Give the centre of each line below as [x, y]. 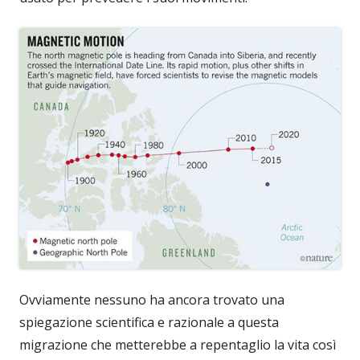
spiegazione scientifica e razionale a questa [149, 322]
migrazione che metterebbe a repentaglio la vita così [178, 344]
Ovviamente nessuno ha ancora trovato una [152, 299]
